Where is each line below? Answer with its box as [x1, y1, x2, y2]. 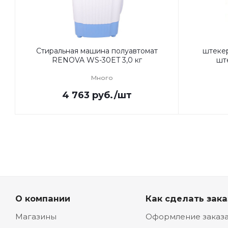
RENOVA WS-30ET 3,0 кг [52, 55, 142, 65]
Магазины [15, 212, 56, 221]
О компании [15, 193, 70, 204]
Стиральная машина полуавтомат [36, 46, 158, 55]
